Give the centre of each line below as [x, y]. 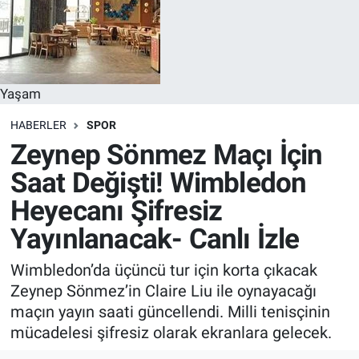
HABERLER [38, 125]
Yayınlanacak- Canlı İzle [155, 239]
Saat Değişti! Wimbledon [158, 183]
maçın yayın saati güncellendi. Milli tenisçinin [170, 312]
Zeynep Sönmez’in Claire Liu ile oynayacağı [163, 291]
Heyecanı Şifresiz [116, 211]
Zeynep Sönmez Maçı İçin [166, 155]
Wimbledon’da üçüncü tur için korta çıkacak [163, 270]
